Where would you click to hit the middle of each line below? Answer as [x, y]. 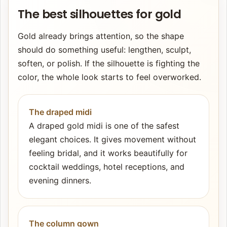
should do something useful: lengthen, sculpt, [104, 50]
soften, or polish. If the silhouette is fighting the [109, 64]
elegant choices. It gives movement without [112, 140]
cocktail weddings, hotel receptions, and [107, 167]
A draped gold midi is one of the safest [104, 126]
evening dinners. [60, 181]
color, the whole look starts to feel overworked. [109, 77]
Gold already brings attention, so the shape [101, 36]
